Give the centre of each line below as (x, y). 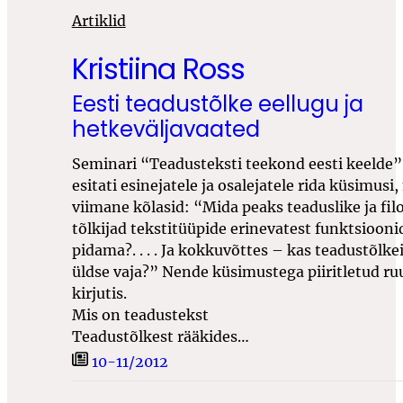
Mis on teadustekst (140, 314)
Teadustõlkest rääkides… (160, 336)
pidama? (102, 250)
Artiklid (99, 20)
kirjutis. (99, 293)
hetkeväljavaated (166, 129)
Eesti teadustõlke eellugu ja (217, 103)
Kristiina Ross (158, 68)
